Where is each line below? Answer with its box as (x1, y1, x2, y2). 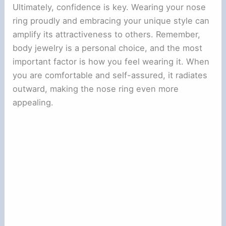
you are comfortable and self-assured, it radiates (13, 70, 208, 80)
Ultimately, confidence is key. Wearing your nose (13, 2, 206, 12)
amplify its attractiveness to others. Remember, (13, 29, 201, 39)
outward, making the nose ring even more (13, 83, 179, 94)
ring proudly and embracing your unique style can (13, 15, 210, 26)
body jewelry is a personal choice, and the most (13, 42, 203, 53)
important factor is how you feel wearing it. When (13, 56, 210, 67)
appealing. (13, 97, 54, 107)
